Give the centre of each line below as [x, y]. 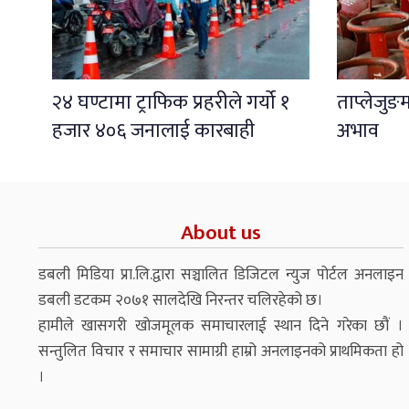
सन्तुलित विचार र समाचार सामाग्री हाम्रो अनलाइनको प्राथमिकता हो [221, 351]
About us [221, 232]
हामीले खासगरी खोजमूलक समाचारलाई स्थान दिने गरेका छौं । [221, 325]
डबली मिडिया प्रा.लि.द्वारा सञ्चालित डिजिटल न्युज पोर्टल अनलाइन [221, 274]
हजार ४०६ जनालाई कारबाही [153, 131]
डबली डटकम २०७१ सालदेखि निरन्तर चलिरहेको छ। [181, 300]
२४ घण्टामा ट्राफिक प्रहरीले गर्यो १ [171, 102]
